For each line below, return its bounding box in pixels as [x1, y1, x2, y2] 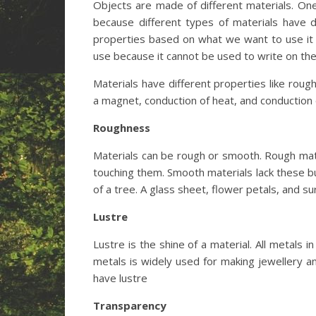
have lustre [93, 271, 147, 285]
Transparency [93, 298, 166, 312]
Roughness [93, 121, 150, 135]
